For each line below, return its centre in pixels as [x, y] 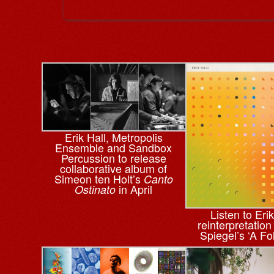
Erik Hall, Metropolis [113, 137]
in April [134, 189]
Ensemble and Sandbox [114, 148]
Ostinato [95, 190]
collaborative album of [114, 168]
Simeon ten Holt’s [99, 179]
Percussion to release [113, 158]
